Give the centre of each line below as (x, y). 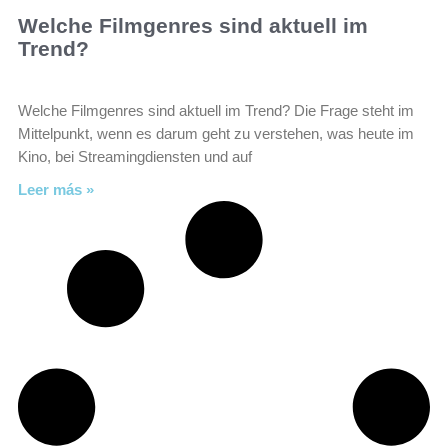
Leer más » (56, 189)
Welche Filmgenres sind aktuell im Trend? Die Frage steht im (216, 110)
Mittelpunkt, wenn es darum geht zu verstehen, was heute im (216, 133)
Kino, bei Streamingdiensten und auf (135, 156)
